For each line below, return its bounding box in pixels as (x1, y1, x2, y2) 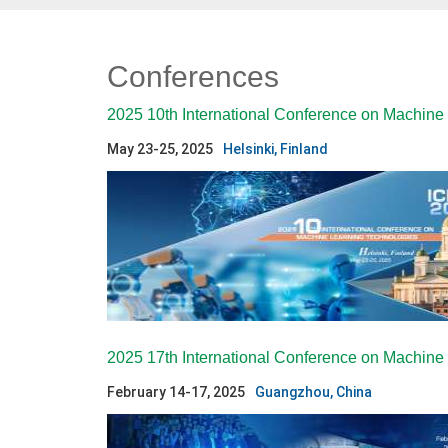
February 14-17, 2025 (107, 384, 245, 400)
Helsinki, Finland (223, 141, 328, 157)
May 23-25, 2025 (107, 141, 213, 157)
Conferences (107, 60, 279, 93)
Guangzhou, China (255, 384, 372, 400)
